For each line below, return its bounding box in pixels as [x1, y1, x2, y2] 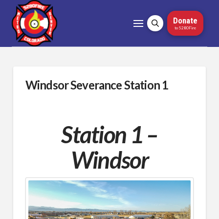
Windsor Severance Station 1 [25, 78, 169, 92]
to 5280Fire [174, 25, 196, 30]
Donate [173, 16, 197, 26]
